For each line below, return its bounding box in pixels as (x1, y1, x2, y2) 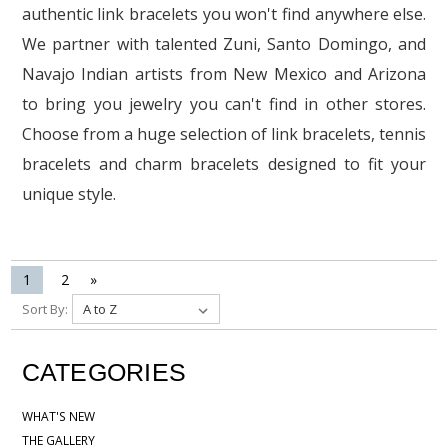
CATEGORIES (21, 357, 187, 386)
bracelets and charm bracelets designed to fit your (21, 152, 427, 175)
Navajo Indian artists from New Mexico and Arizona (21, 62, 427, 85)
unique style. (21, 182, 116, 205)
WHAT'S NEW (21, 407, 95, 425)
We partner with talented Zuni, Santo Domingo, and (21, 32, 427, 55)
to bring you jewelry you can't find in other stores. (21, 92, 427, 115)
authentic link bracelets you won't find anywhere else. (21, 2, 427, 25)
